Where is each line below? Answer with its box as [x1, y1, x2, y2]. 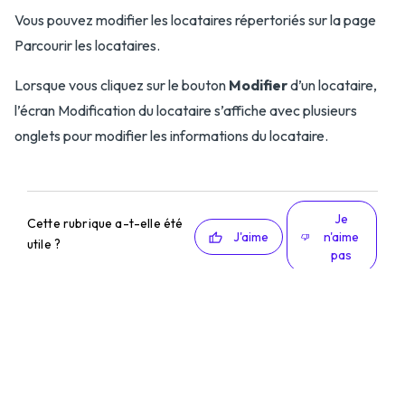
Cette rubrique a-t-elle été [27, 215, 184, 231]
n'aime [323, 229, 359, 245]
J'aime [233, 229, 268, 245]
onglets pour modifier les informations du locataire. [14, 127, 328, 145]
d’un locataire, [287, 76, 377, 94]
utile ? [27, 236, 61, 252]
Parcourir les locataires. [14, 36, 160, 54]
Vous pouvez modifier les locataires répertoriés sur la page [14, 11, 376, 29]
